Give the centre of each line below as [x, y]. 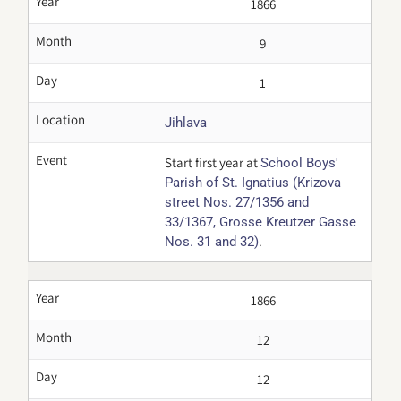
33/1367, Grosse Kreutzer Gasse [261, 222]
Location [61, 119]
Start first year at [213, 162]
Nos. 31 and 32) [212, 242]
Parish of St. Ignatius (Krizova [253, 183]
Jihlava [186, 123]
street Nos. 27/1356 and [237, 202]
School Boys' [300, 163]
